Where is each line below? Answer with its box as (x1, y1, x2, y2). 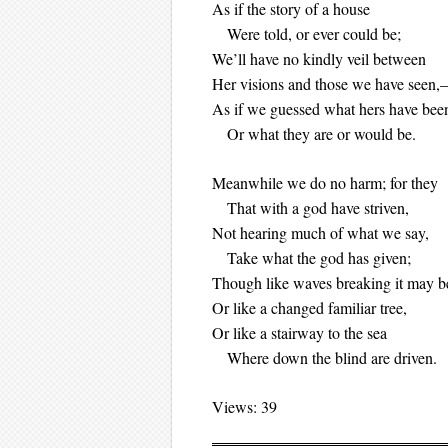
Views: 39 (212, 396, 277, 417)
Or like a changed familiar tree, (212, 297, 407, 318)
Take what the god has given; (212, 247, 411, 268)
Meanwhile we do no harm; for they (212, 172, 438, 193)
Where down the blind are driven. (212, 347, 437, 368)
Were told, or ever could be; (212, 23, 401, 44)
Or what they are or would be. (212, 123, 416, 144)
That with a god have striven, (212, 197, 409, 218)
